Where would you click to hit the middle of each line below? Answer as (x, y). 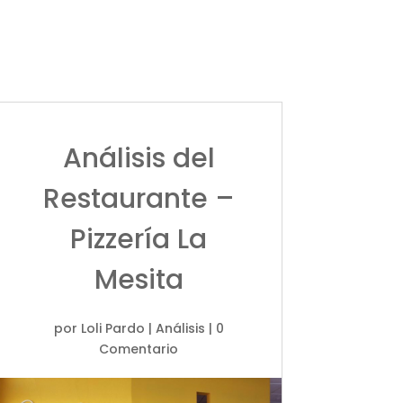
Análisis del (139, 158)
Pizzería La (139, 239)
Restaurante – (139, 198)
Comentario (139, 349)
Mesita (139, 279)
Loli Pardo (112, 328)
